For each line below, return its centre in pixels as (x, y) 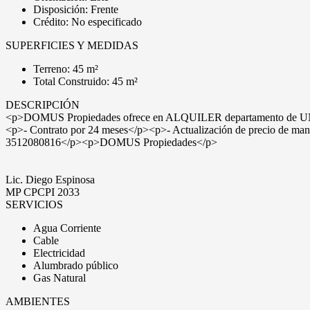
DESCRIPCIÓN (43, 105)
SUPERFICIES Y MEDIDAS (72, 45)
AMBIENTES (38, 301)
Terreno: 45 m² (66, 69)
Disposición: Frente (76, 9)
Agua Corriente (67, 228)
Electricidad (59, 253)
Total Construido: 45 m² (85, 81)
